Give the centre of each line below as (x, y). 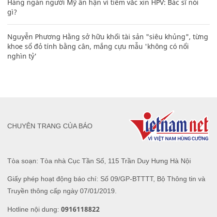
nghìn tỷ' (22, 56)
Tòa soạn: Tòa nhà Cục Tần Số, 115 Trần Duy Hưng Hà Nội (99, 161)
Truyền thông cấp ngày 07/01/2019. (62, 191)
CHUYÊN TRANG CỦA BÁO (50, 126)
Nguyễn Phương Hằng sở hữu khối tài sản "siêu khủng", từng (108, 36)
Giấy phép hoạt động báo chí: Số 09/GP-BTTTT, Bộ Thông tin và (106, 178)
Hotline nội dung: (34, 209)
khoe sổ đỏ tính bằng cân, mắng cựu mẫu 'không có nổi (98, 46)
